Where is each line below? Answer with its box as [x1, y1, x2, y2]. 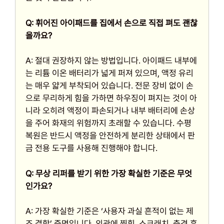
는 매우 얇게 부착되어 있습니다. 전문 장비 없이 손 [25, 80, 193, 91]
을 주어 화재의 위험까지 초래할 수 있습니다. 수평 [25, 118, 191, 128]
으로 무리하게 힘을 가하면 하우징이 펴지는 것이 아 [25, 93, 197, 103]
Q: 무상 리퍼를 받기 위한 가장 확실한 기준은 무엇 [25, 168, 192, 178]
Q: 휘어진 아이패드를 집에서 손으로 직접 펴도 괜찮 [25, 17, 197, 28]
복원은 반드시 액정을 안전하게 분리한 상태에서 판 [25, 130, 195, 141]
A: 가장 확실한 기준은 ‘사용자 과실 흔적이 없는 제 [25, 206, 193, 216]
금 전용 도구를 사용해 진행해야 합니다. [25, 143, 157, 153]
